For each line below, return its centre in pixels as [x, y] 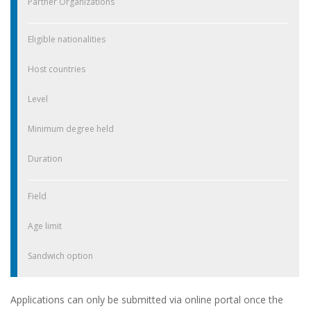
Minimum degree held [71, 129]
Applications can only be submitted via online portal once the [147, 300]
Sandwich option [60, 256]
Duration [45, 159]
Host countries [57, 69]
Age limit [45, 226]
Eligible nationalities [67, 40]
